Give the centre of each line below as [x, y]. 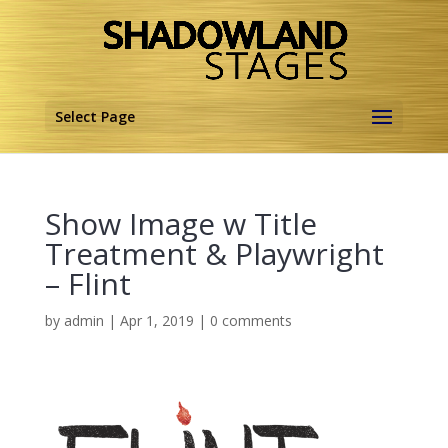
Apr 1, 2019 [156, 320]
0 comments [250, 320]
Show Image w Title [180, 223]
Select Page [94, 116]
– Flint [87, 283]
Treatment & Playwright [214, 253]
